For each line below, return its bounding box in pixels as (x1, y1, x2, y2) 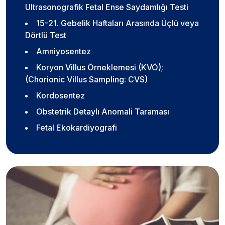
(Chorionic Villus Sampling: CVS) (25, 74, 148, 85)
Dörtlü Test (25, 30, 66, 41)
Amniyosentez (36, 46, 91, 57)
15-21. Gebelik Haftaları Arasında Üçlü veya (36, 18, 199, 29)
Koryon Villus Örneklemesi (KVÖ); (36, 62, 163, 73)
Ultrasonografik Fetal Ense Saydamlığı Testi (25, 2, 188, 13)
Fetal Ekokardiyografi (36, 123, 117, 133)
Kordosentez (36, 90, 85, 101)
